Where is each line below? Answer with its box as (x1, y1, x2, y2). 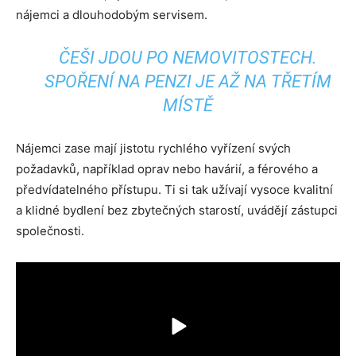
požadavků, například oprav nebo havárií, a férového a (16, 161, 318, 176)
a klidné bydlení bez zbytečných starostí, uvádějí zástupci (16, 203, 338, 218)
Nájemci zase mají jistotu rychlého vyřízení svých (16, 141, 291, 156)
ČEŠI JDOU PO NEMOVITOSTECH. (58, 48, 317, 68)
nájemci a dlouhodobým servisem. (16, 7, 207, 22)
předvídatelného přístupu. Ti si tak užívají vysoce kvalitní (16, 182, 333, 197)
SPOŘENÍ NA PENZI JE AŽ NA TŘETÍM (44, 72, 331, 91)
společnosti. (16, 223, 84, 238)
